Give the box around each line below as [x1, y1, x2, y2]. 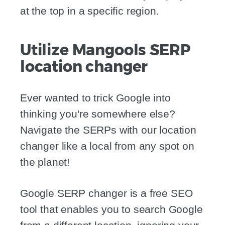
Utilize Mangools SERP [20, 41, 190, 60]
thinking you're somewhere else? [20, 108, 175, 120]
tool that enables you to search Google [20, 203, 203, 215]
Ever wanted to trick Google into [20, 92, 171, 104]
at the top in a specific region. [20, 5, 159, 17]
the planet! [20, 156, 70, 168]
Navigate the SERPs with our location [20, 124, 196, 136]
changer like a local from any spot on [20, 140, 194, 152]
